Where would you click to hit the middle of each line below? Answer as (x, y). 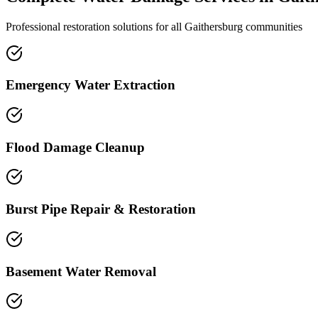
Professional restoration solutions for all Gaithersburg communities (154, 26)
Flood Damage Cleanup (75, 147)
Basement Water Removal (81, 271)
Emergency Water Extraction (91, 85)
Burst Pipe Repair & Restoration (101, 209)
